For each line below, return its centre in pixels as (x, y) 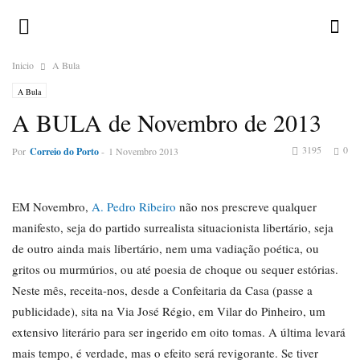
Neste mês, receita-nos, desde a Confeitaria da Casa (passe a (162, 290)
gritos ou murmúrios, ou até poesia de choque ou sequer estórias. (175, 269)
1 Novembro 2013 (143, 151)
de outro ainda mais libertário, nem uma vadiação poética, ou (166, 248)
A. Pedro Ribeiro (134, 207)
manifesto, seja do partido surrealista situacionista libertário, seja (173, 227)
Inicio (23, 65)
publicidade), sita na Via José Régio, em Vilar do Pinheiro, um (169, 311)
